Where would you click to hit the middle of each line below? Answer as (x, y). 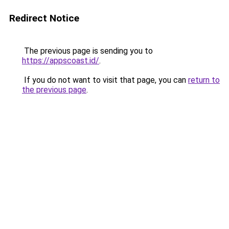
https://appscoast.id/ (61, 61)
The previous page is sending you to (87, 51)
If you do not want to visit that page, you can (105, 80)
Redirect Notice (44, 18)
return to (204, 80)
